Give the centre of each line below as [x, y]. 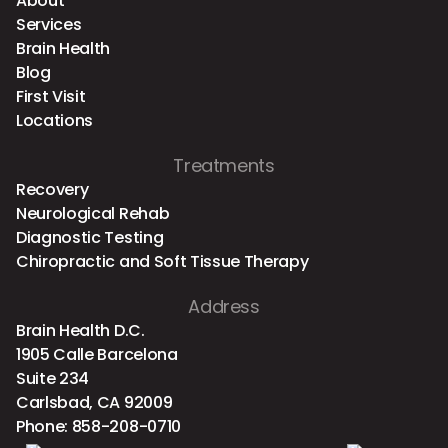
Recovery [52, 189]
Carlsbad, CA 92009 [94, 402]
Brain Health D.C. [80, 330]
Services [49, 24]
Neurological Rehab [93, 213]
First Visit [51, 96]
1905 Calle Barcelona [97, 354]
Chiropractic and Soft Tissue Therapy [162, 261]
